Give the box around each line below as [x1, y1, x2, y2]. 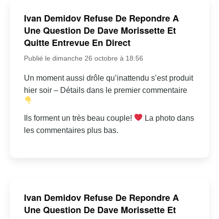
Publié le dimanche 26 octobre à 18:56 [23, 54, 143, 62]
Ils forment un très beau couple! [23, 113, 134, 122]
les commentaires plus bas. [23, 126, 118, 134]
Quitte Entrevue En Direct [23, 36, 131, 49]
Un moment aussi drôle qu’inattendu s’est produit [23, 73, 193, 82]
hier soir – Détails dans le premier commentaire [23, 86, 187, 94]
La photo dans [143, 113, 195, 122]
